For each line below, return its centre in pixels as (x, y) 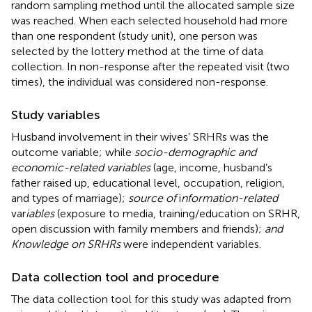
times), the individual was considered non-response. (140, 81)
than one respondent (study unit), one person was (134, 36)
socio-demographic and (195, 152)
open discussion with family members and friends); (138, 228)
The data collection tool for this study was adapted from (151, 299)
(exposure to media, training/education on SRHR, (177, 213)
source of (152, 198)
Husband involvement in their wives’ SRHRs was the (140, 136)
